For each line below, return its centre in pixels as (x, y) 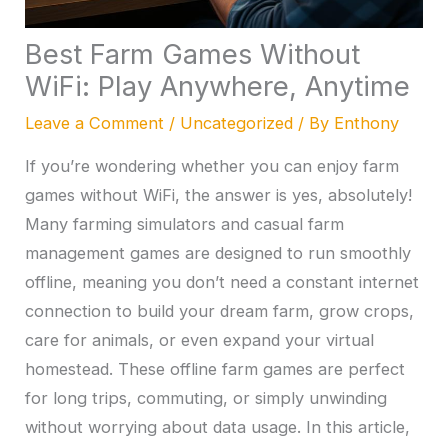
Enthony (367, 123)
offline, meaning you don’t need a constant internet (222, 281)
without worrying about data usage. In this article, (218, 426)
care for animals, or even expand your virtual (200, 339)
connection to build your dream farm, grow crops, (220, 310)
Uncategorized (237, 123)
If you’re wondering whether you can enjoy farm (212, 165)
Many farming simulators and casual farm (185, 223)
